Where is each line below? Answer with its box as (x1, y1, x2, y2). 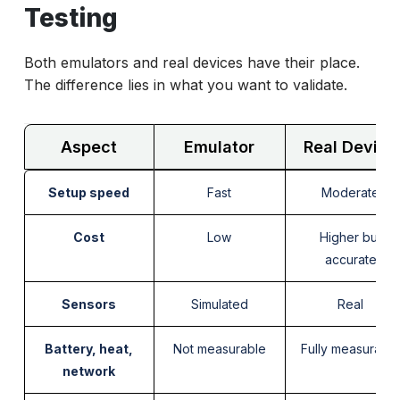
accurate (324, 252, 377, 268)
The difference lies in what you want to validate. (23, 76, 347, 95)
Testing (23, 3, 118, 34)
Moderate (321, 185, 380, 201)
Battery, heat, (45, 341, 134, 357)
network (62, 363, 116, 379)
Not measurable (172, 341, 266, 357)
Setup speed (48, 185, 130, 201)
